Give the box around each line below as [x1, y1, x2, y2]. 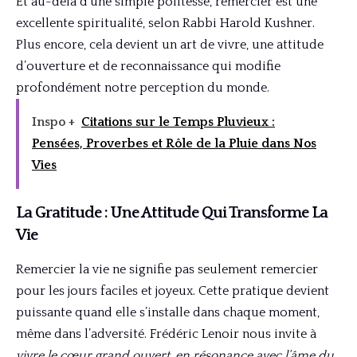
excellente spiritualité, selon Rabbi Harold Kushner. [16, 16, 315, 31]
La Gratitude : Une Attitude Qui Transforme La [16, 204, 328, 222]
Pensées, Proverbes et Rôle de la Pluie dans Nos [32, 136, 316, 151]
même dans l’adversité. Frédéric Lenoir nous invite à [16, 326, 316, 341]
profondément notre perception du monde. [16, 80, 269, 96]
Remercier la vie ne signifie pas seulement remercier [16, 261, 318, 277]
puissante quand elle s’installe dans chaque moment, [16, 304, 320, 320]
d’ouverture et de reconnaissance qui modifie [16, 59, 280, 74]
